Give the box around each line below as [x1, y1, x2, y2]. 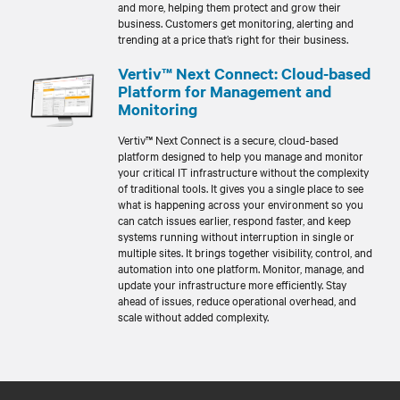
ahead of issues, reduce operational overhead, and [118, 291, 356, 308]
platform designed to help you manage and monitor [118, 146, 363, 163]
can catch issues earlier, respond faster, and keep [118, 211, 351, 228]
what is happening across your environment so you [118, 195, 363, 212]
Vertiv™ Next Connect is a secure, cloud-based [118, 130, 338, 147]
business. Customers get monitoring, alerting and [118, 13, 354, 30]
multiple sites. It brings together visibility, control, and [118, 243, 372, 260]
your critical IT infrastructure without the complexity [118, 162, 369, 179]
